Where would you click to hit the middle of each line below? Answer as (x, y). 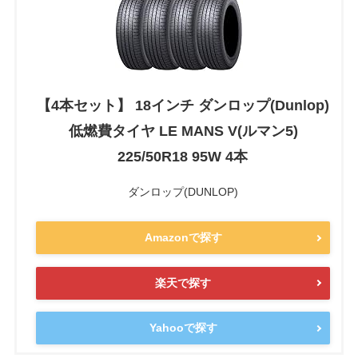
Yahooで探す (183, 328)
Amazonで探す (183, 238)
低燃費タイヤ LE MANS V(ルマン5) (183, 131)
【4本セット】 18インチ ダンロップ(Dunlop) (183, 105)
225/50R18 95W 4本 (183, 156)
